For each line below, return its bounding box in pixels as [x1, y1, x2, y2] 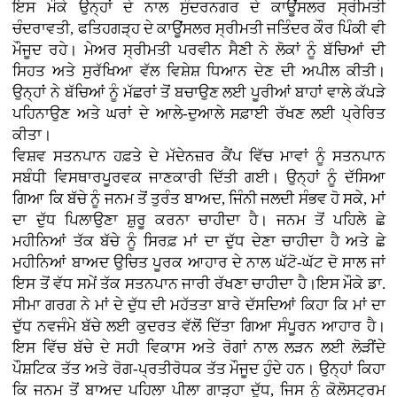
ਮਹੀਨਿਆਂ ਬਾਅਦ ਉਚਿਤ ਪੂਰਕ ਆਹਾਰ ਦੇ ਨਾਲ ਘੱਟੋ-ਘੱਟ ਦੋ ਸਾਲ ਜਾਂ [12, 253, 385, 271]
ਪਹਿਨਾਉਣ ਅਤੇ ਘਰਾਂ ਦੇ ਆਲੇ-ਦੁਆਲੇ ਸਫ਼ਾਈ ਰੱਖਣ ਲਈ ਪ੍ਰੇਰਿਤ [12, 105, 385, 122]
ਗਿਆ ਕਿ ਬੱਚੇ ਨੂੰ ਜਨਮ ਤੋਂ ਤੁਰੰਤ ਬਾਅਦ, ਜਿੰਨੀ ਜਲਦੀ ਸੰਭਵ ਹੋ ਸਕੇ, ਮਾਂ [12, 190, 385, 207]
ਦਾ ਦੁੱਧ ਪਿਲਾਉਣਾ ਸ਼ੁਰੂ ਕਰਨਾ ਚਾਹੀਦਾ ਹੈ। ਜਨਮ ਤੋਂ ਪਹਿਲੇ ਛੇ [12, 211, 385, 229]
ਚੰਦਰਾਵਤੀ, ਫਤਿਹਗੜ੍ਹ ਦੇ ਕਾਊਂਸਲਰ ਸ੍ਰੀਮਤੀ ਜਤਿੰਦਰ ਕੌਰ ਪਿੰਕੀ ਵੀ [12, 19, 385, 37]
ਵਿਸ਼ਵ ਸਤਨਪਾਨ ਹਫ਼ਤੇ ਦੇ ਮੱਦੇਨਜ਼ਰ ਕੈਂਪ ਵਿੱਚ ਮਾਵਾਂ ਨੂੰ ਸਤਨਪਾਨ [12, 147, 385, 165]
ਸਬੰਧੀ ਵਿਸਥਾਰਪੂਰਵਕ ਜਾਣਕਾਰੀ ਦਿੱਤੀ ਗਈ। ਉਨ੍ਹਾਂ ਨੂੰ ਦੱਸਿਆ [12, 168, 385, 186]
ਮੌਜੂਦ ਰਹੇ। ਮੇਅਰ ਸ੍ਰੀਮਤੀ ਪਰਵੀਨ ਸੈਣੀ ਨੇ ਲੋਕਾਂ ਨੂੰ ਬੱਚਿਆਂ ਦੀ [12, 41, 385, 58]
